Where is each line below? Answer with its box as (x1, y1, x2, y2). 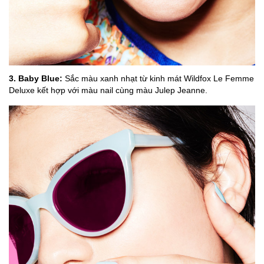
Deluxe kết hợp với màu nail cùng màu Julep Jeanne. (9, 85, 207, 95)
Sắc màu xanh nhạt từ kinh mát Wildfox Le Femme (62, 74, 254, 84)
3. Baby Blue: (9, 74, 62, 84)
